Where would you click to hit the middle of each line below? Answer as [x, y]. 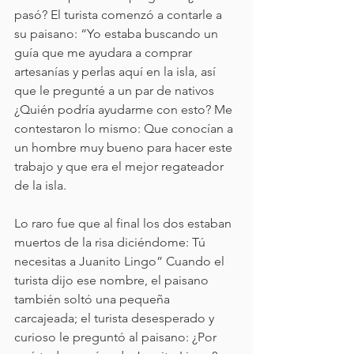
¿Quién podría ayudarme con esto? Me [125, 109]
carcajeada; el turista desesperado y [116, 318]
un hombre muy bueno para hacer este [125, 147]
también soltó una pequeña [94, 299]
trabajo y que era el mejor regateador [121, 166]
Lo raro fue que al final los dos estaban [124, 223]
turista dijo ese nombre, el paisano [113, 280]
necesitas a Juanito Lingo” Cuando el [121, 261]
